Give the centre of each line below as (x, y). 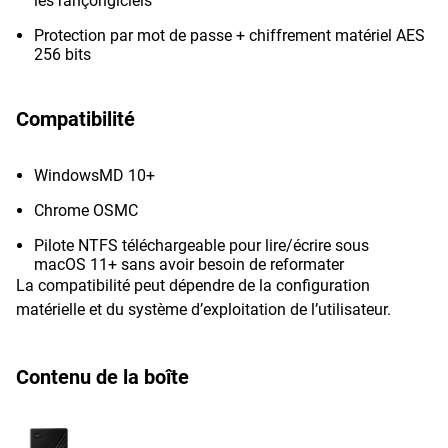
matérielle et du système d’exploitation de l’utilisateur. (203, 309)
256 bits (62, 54)
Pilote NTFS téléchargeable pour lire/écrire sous (201, 245)
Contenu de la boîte (102, 377)
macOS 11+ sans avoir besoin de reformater (189, 264)
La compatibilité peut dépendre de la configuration (193, 285)
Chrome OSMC (86, 210)
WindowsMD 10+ (94, 175)
